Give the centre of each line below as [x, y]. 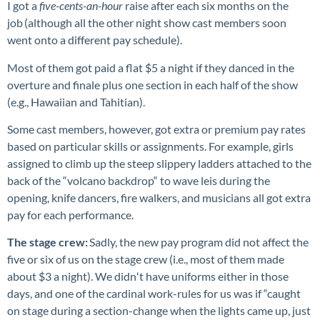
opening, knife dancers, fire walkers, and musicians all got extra [159, 197]
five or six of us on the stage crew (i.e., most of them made [146, 259]
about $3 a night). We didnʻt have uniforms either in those [148, 276]
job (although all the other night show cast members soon [147, 23]
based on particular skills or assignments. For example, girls [150, 146]
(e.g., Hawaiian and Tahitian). [77, 101]
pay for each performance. [72, 214]
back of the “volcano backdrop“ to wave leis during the [139, 180]
